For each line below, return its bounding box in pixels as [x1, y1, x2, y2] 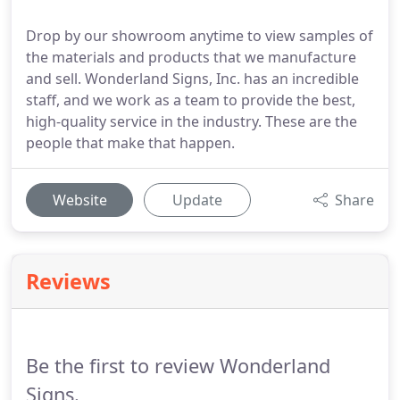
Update [172, 190, 222, 210]
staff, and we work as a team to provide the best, [26, 90, 355, 110]
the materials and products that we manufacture [26, 47, 356, 67]
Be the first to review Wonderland [26, 353, 330, 379]
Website [52, 190, 107, 210]
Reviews [26, 267, 111, 296]
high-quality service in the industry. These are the [26, 112, 357, 131]
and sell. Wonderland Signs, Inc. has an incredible [26, 69, 359, 88]
